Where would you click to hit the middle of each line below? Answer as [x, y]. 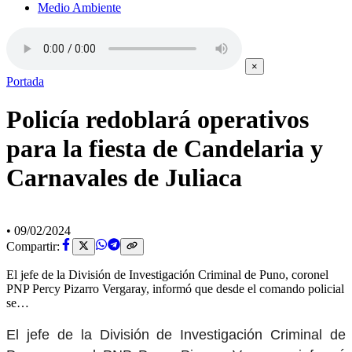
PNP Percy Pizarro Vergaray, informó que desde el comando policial [175, 289]
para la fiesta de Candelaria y [165, 149]
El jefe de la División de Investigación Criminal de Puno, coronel [167, 275]
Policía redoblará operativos [158, 120]
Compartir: [33, 247]
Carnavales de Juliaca [124, 178]
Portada [25, 81]
